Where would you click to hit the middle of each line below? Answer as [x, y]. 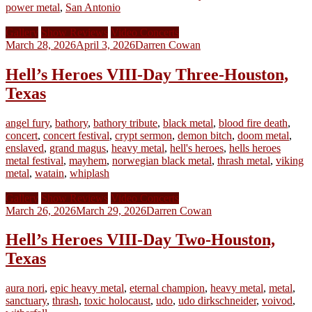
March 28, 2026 [41, 45]
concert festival [76, 135]
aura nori [25, 288]
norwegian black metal [162, 160]
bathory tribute [125, 123]
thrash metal [244, 160]
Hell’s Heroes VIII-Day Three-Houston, [147, 74]
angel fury [28, 123]
